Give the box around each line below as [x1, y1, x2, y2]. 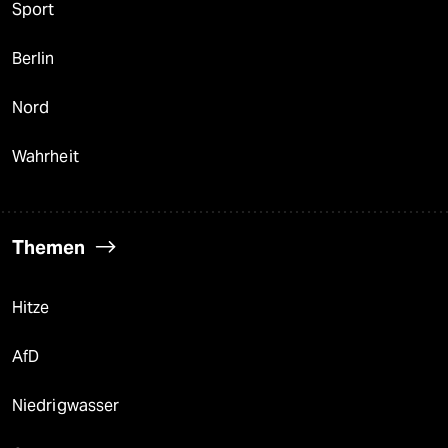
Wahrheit [12, 147, 79, 167]
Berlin [12, 49, 55, 69]
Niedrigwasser [12, 396, 120, 416]
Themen [12, 235, 85, 260]
